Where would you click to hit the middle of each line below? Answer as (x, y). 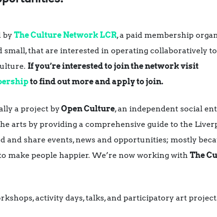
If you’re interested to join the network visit (113, 66)
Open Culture (87, 109)
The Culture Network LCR (65, 35)
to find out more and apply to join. (96, 82)
